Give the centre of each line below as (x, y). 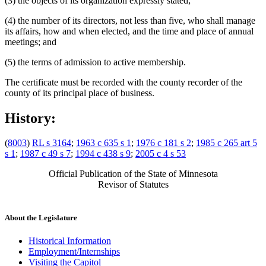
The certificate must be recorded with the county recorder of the (123, 82)
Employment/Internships (74, 251)
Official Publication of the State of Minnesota (133, 174)
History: (30, 118)
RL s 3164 (52, 143)
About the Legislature (41, 217)
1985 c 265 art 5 (227, 143)
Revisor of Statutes (133, 185)
